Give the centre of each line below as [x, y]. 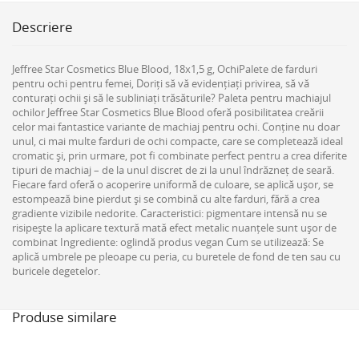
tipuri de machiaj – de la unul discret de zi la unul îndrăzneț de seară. [173, 170]
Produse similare [65, 317]
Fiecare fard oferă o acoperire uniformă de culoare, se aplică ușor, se [173, 184]
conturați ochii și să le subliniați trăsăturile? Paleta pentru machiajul [171, 98]
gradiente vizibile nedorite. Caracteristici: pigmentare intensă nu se [169, 213]
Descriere [42, 27]
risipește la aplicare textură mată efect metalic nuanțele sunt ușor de [174, 228]
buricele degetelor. [56, 271]
